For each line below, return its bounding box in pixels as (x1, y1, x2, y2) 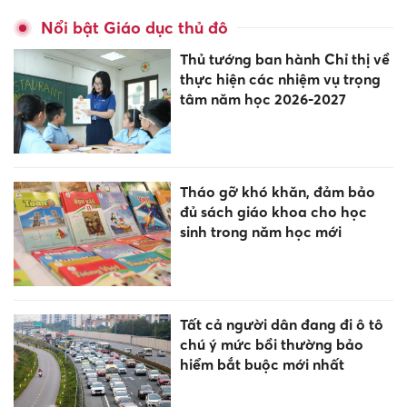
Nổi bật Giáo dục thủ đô (41, 17, 228, 37)
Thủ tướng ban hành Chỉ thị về (179, 49, 390, 68)
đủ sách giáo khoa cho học (179, 202, 367, 221)
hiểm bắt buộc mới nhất (179, 355, 344, 374)
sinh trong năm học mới (179, 222, 342, 241)
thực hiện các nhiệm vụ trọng (179, 69, 381, 88)
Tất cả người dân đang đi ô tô (179, 315, 383, 334)
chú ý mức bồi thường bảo (179, 335, 363, 354)
